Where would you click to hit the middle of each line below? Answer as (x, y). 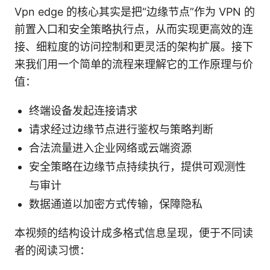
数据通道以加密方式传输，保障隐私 (116, 204)
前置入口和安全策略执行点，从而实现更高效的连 (134, 29)
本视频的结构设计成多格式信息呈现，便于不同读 (134, 233)
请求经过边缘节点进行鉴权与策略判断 (121, 129)
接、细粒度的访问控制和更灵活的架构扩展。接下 (134, 46)
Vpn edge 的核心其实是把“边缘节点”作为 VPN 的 (135, 11)
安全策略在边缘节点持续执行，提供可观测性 (137, 166)
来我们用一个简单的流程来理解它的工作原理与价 (134, 64)
